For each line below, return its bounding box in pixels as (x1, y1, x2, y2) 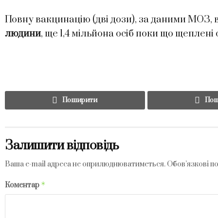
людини (5, 27, 41, 40)
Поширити (62, 96, 98, 105)
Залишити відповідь (5, 138, 119, 154)
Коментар (5, 181, 41, 190)
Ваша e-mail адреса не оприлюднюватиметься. (5, 160, 165, 169)
